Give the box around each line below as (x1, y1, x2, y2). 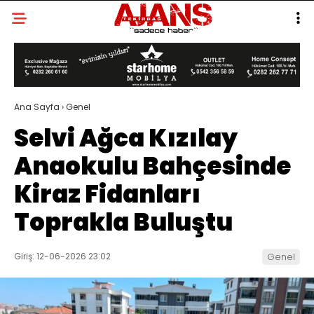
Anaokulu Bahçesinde (14, 149, 291, 184)
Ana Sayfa (14, 101, 60, 114)
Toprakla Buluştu (14, 205, 233, 240)
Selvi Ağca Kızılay (14, 121, 238, 156)
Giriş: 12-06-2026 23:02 (14, 250, 111, 263)
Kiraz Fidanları (14, 177, 200, 212)
